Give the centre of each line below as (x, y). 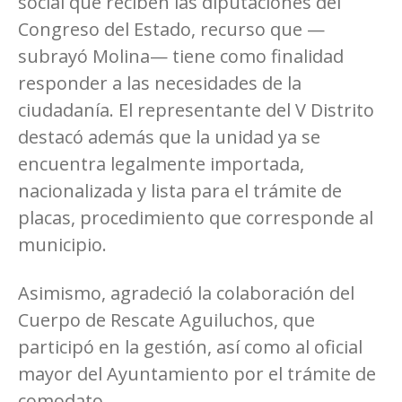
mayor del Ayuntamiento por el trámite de (197, 373)
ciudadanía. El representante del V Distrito (196, 109)
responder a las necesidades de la (160, 83)
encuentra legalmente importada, (161, 163)
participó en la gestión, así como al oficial (190, 346)
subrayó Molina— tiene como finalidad (181, 56)
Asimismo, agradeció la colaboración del (186, 293)
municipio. (62, 244)
